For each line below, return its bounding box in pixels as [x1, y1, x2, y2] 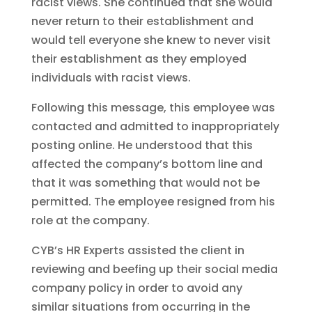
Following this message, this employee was [31, 100, 275, 116]
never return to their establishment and [31, 13, 253, 30]
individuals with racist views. [31, 70, 191, 86]
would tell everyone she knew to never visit [31, 32, 271, 49]
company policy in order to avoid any [31, 280, 242, 297]
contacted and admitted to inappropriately [31, 118, 279, 135]
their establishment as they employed [31, 51, 247, 68]
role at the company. [31, 212, 150, 229]
